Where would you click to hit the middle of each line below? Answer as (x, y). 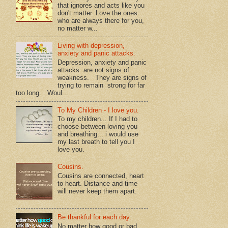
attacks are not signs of (94, 70)
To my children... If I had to (98, 119)
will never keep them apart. (97, 191)
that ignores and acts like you (101, 6)
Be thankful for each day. (95, 217)
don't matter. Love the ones (98, 13)
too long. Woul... (42, 93)
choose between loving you (98, 127)
